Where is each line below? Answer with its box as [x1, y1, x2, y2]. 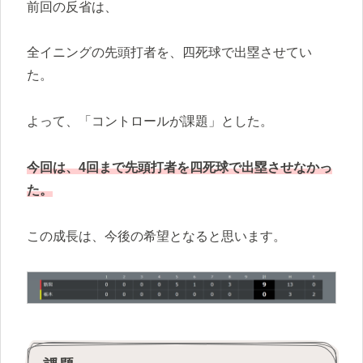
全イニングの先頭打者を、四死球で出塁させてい [27, 45, 312, 60]
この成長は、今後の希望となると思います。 [27, 228, 286, 243]
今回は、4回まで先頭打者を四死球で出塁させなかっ [27, 160, 332, 175]
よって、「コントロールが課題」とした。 [27, 114, 273, 129]
